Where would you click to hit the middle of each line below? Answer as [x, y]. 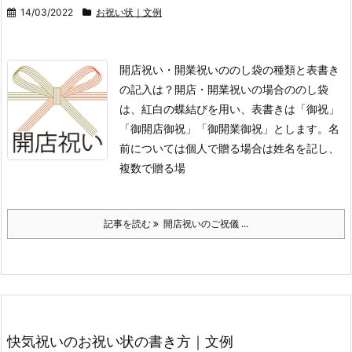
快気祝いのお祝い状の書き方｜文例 [120, 341]
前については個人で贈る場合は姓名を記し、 [229, 148]
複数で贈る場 [152, 167]
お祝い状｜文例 [129, 12]
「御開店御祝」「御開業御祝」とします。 [224, 128]
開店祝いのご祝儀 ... [203, 223]
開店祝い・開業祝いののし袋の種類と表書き [229, 69]
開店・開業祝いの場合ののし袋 [251, 89]
